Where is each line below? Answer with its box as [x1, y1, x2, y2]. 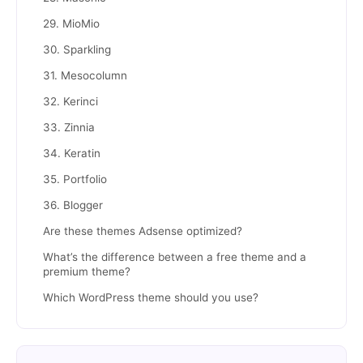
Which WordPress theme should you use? [43, 291, 258, 304]
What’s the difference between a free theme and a [43, 250, 306, 263]
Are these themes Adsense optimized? [43, 224, 242, 237]
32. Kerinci [43, 95, 98, 108]
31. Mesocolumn [43, 69, 127, 82]
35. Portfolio [43, 173, 107, 186]
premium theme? [43, 265, 130, 278]
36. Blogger [43, 199, 103, 211]
